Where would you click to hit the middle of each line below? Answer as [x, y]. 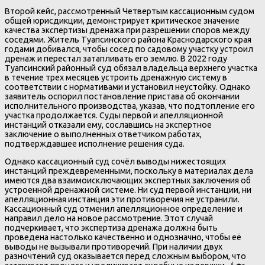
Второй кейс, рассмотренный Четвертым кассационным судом [130, 11]
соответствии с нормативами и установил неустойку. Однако [127, 87]
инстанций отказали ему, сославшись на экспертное [108, 125]
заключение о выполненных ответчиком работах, [103, 134]
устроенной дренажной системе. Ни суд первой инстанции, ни [128, 190]
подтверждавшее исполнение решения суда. [95, 143]
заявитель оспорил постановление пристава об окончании [122, 96]
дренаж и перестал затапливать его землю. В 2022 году [116, 58]
